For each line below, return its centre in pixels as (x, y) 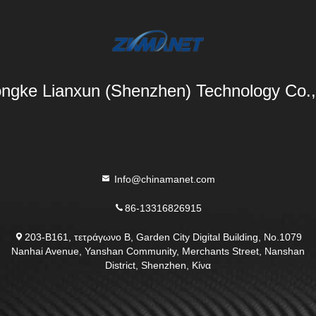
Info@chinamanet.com (164, 178)
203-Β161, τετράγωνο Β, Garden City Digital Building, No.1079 (164, 236)
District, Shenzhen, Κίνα (158, 265)
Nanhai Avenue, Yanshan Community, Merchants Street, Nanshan (158, 250)
